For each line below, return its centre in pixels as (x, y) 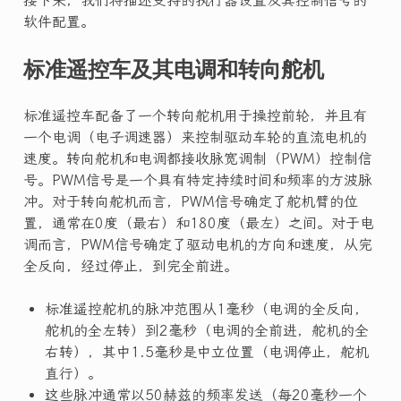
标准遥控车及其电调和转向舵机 (173, 68)
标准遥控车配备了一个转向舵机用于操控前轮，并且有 (195, 115)
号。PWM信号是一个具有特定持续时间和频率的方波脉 (197, 180)
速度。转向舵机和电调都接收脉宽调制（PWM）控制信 (197, 158)
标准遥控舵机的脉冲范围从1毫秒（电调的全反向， (206, 309)
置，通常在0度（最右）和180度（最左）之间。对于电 (198, 223)
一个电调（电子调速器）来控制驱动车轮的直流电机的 (195, 137)
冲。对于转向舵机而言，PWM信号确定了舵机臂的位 (190, 201)
